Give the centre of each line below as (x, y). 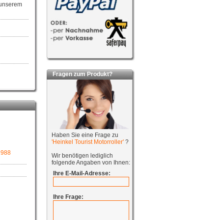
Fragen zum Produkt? (80, 74)
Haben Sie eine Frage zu (85, 135)
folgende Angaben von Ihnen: (91, 163)
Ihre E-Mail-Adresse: (82, 173)
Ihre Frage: (68, 197)
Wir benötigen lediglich (82, 156)
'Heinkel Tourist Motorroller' (88, 142)
